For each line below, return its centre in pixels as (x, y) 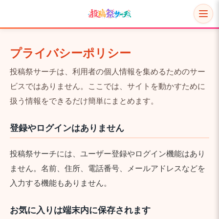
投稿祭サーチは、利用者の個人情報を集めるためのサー (108, 71)
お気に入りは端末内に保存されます (80, 210)
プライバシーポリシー (70, 53)
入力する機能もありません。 (61, 183)
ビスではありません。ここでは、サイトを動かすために (108, 86)
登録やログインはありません (67, 128)
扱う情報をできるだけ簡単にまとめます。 (84, 101)
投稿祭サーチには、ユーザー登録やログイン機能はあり (108, 153)
